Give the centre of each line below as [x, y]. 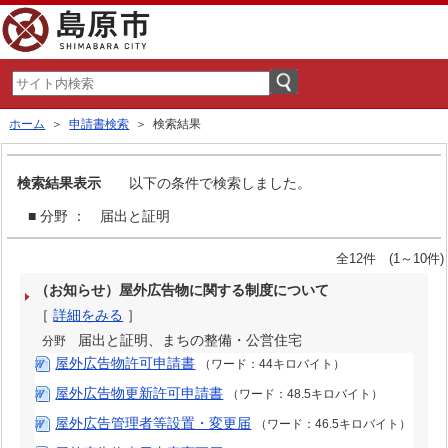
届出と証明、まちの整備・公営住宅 [190, 340]
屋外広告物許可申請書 [125, 363]
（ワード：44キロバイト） [272, 364]
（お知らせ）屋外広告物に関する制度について [182, 290]
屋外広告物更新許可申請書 [139, 393]
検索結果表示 [58, 183]
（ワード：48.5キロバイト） [305, 394]
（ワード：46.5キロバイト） [333, 424]
